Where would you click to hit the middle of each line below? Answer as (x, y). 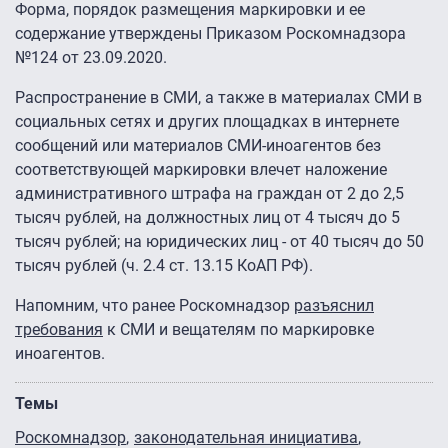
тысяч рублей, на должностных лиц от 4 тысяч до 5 (207, 218)
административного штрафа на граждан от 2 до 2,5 (209, 194)
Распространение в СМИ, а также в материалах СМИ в (218, 98)
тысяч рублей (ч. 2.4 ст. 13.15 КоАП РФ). (164, 266)
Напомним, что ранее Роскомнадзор (154, 306)
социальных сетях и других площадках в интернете (207, 122)
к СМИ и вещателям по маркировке (238, 330)
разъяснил (334, 306)
